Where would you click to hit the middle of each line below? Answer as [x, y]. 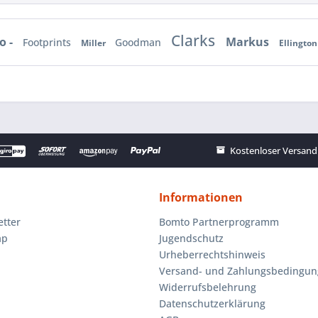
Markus [249, 42]
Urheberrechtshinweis [212, 254]
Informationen [201, 197]
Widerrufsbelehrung [208, 287]
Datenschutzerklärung [212, 303]
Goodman [139, 43]
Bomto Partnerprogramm [219, 221]
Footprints [48, 43]
